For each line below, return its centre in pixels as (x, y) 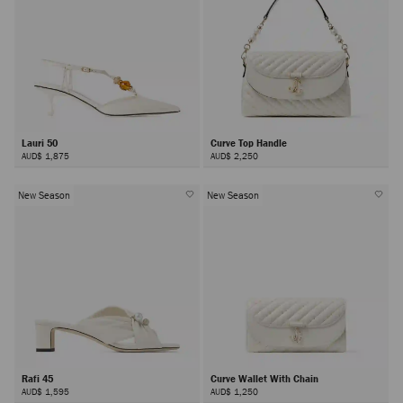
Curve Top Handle (250, 143)
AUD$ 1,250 (234, 391)
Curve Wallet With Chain (265, 378)
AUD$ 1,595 (45, 391)
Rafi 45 (39, 378)
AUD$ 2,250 (234, 156)
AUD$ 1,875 (45, 156)
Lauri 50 (41, 143)
